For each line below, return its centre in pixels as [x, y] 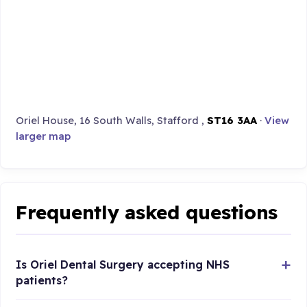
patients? [42, 281]
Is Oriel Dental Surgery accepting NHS [123, 265]
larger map [44, 136]
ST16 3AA [232, 121]
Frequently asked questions [147, 212]
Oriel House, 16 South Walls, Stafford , [112, 121]
